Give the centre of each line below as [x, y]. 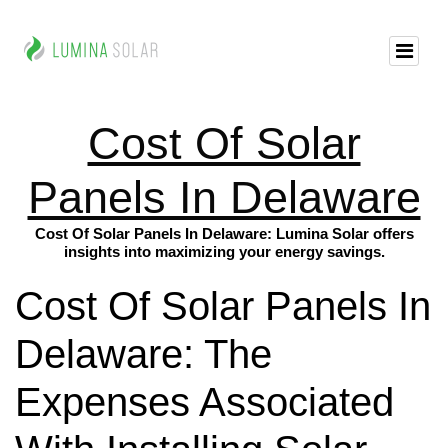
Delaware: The [143, 354]
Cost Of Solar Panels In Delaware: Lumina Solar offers [224, 233]
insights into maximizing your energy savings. [224, 251]
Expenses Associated [204, 402]
